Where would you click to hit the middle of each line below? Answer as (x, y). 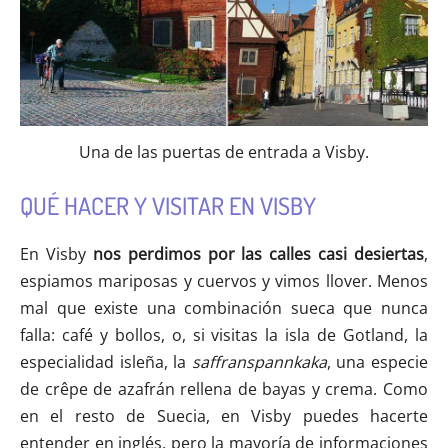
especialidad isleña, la (103, 361)
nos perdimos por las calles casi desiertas (258, 253)
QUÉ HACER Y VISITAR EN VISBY (168, 205)
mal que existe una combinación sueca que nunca (224, 307)
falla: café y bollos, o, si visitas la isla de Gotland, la (224, 334)
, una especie (377, 361)
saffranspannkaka (256, 361)
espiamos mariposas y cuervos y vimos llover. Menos (224, 280)
